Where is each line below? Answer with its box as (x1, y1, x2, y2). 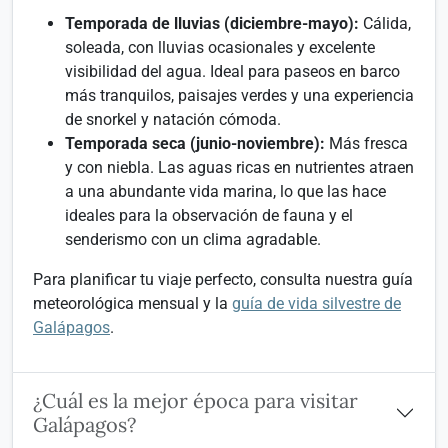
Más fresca (325, 134, 408, 153)
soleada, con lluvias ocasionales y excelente (65, 38, 375, 57)
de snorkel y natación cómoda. (65, 110, 281, 129)
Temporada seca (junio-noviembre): (65, 134, 325, 153)
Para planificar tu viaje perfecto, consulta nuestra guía (33, 270, 413, 289)
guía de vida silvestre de (232, 294, 401, 313)
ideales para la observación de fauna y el (65, 206, 353, 225)
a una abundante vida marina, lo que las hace (65, 182, 386, 201)
